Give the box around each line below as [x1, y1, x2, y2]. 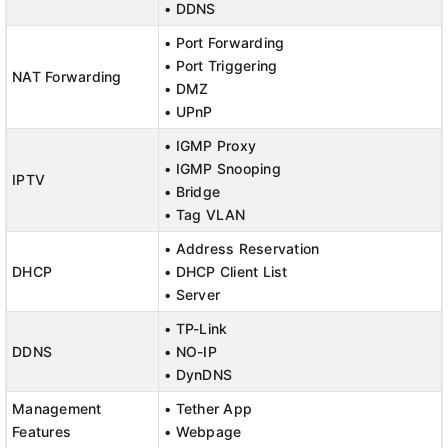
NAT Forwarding [12, 68, 122, 85]
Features [12, 423, 71, 440]
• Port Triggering [164, 57, 278, 74]
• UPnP [164, 103, 213, 120]
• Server [164, 286, 220, 303]
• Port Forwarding [164, 34, 285, 51]
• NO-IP [164, 343, 217, 360]
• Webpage [164, 423, 242, 440]
